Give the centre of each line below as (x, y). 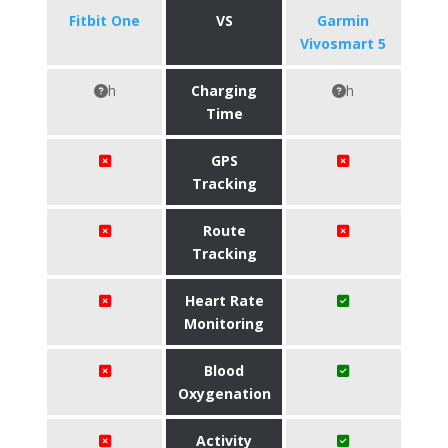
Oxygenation (224, 393)
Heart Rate (224, 300)
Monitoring (224, 323)
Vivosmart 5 (343, 43)
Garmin (343, 20)
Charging (224, 90)
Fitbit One (105, 20)
